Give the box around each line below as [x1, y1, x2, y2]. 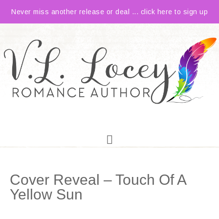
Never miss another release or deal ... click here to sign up [11, 8, 208, 16]
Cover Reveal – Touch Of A [10, 172, 186, 188]
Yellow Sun [10, 186, 83, 202]
